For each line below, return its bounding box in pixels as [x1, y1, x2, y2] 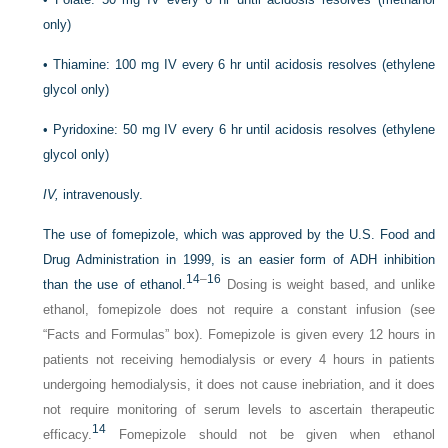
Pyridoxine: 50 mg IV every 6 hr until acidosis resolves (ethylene [53, 122, 435, 138]
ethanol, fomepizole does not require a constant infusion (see [43, 302, 435, 318]
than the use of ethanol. [43, 277, 187, 293]
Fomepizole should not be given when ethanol [106, 427, 435, 443]
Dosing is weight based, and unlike [221, 277, 435, 293]
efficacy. [43, 427, 93, 443]
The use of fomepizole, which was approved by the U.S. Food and [43, 227, 435, 243]
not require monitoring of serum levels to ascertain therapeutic [43, 402, 435, 418]
